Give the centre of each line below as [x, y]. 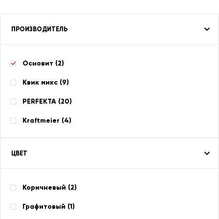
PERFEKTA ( [42, 101]
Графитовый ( [46, 207]
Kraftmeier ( [43, 120]
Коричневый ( [46, 187]
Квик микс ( [42, 82]
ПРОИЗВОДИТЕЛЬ [39, 29]
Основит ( [40, 63]
